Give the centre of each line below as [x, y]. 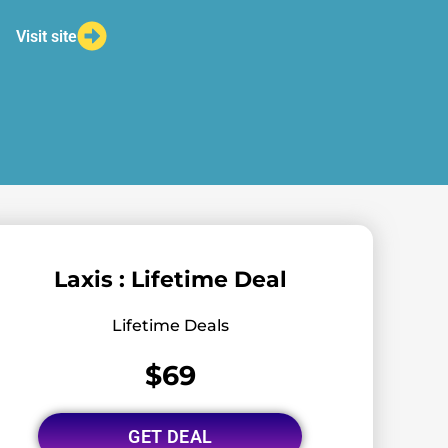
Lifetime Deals [170, 325]
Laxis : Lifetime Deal [170, 279]
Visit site [46, 36]
